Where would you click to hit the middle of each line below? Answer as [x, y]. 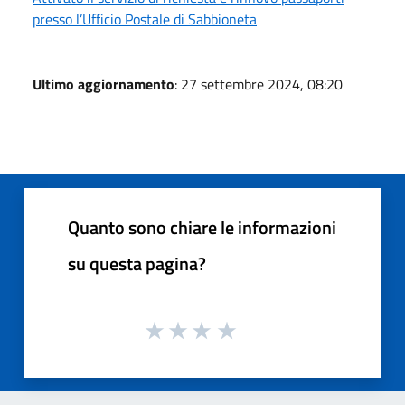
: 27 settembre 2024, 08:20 [259, 84]
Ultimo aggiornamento [104, 84]
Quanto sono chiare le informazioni [202, 227]
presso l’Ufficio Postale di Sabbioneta [145, 19]
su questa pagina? [137, 263]
